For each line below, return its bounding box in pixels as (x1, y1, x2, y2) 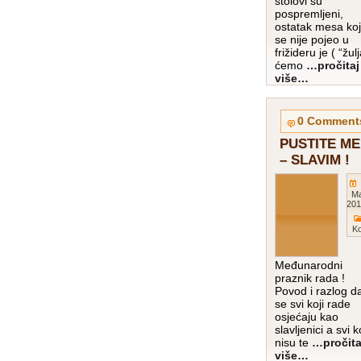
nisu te (275, 336, 312, 350)
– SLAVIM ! (280, 152, 350, 168)
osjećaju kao (275, 310, 338, 324)
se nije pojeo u (275, 33, 349, 47)
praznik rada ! (275, 272, 345, 285)
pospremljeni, (275, 7, 343, 21)
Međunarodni (275, 259, 342, 272)
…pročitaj (306, 59, 359, 73)
